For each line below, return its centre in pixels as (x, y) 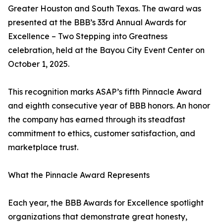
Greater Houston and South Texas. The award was (105, 9)
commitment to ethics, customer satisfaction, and (102, 134)
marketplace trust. (43, 147)
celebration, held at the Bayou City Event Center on (106, 50)
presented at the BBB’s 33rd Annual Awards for (97, 23)
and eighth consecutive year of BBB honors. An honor (109, 106)
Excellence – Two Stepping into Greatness (88, 36)
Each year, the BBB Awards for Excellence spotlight (106, 203)
